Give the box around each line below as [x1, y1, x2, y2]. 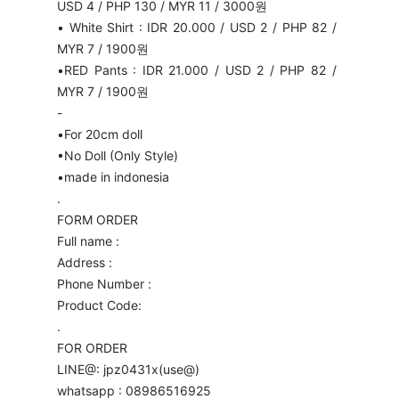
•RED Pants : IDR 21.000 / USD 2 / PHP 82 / [57, 61, 337, 77]
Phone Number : [57, 275, 151, 291]
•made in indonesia [57, 168, 169, 184]
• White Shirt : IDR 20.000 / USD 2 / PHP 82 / [57, 19, 337, 35]
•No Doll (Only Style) [57, 147, 178, 163]
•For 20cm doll [57, 126, 142, 142]
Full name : [57, 232, 119, 248]
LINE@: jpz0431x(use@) [57, 361, 199, 377]
